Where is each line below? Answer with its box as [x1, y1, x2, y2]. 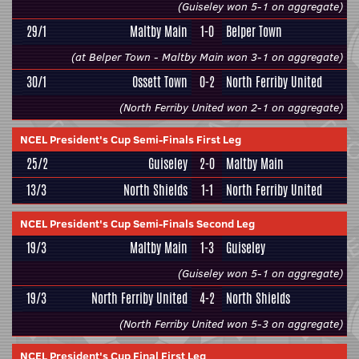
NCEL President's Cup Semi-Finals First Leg [20, 131, 241, 147]
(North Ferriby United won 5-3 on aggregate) [119, 316, 343, 332]
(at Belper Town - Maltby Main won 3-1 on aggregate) [71, 49, 343, 65]
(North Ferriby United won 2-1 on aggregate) [119, 99, 343, 115]
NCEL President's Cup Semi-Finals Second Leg [20, 216, 255, 232]
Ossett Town [132, 73, 188, 91]
